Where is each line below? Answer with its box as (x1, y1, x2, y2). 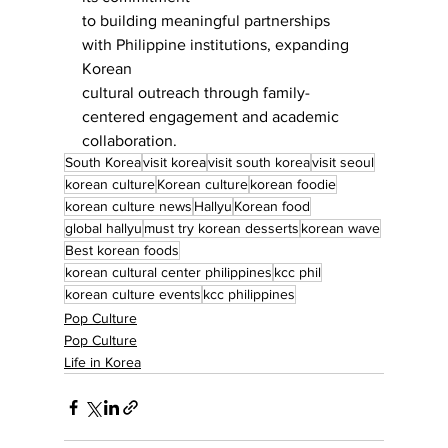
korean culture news (65, 198, 192, 215)
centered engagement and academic (82, 108, 343, 126)
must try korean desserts (144, 220, 299, 237)
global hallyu (65, 220, 142, 237)
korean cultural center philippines (65, 264, 272, 281)
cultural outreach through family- (82, 84, 310, 102)
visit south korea (208, 154, 310, 171)
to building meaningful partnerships (82, 12, 334, 30)
